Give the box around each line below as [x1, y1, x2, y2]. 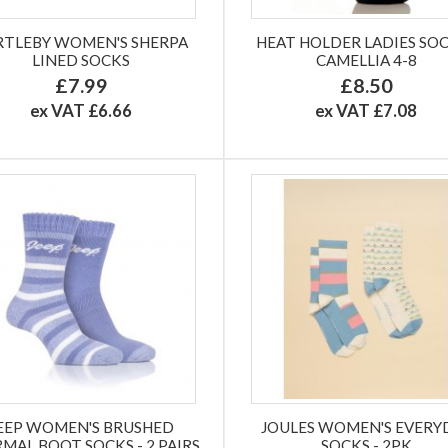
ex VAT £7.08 [315, 99, 418, 121]
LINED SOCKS [32, 50, 131, 69]
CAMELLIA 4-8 [315, 50, 417, 69]
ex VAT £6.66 [30, 99, 133, 121]
